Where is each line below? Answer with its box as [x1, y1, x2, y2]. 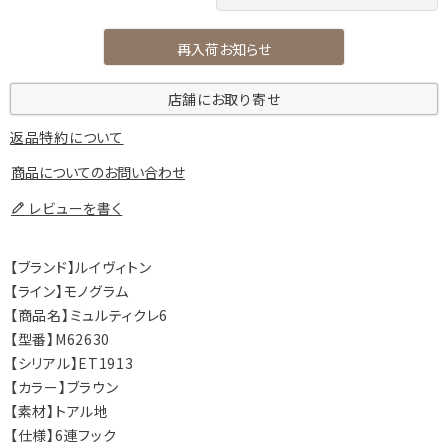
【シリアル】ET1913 [10, 352, 134, 373]
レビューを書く [29, 197, 123, 218]
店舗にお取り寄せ [167, 88, 281, 109]
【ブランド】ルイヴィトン [10, 256, 152, 277]
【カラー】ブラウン [10, 376, 119, 397]
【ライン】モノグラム [10, 280, 129, 301]
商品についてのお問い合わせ [11, 161, 185, 182]
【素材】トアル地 [10, 400, 109, 421]
